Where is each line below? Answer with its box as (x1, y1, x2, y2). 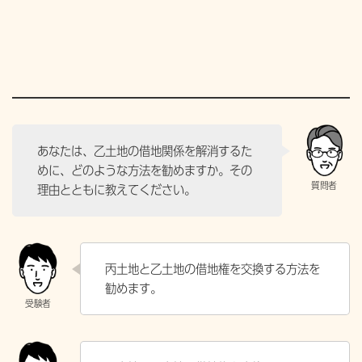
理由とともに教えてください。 (37, 183, 196, 196)
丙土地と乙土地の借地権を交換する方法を (105, 262, 320, 276)
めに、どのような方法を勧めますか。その (37, 163, 252, 177)
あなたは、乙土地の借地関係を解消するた (37, 144, 252, 158)
